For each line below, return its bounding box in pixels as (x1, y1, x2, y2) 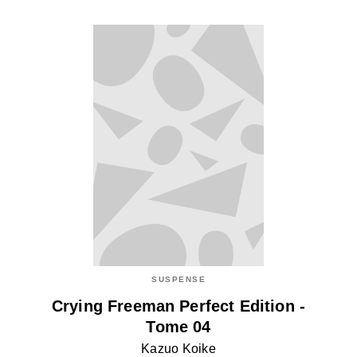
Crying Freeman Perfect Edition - (51, 297, 306, 316)
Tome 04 (146, 318, 211, 336)
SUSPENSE (151, 274, 206, 284)
